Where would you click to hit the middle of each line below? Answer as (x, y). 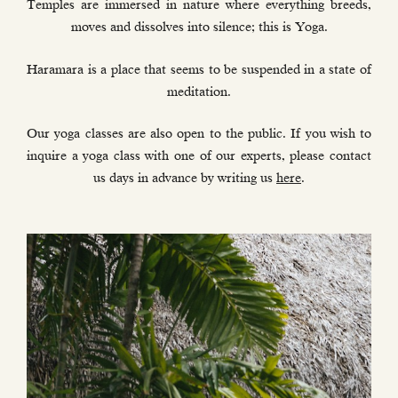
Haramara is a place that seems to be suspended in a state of (199, 69)
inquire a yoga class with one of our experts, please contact (199, 156)
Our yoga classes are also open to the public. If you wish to (199, 134)
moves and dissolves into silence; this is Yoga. (199, 27)
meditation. (199, 91)
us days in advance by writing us (185, 178)
